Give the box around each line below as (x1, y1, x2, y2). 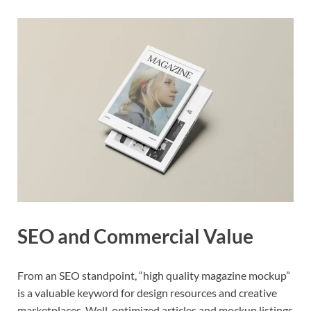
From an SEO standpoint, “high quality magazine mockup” (17, 268, 290, 282)
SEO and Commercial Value (17, 224, 253, 249)
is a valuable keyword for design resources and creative (17, 285, 277, 299)
